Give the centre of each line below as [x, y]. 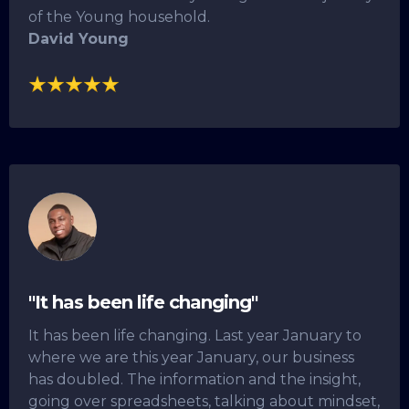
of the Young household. [119, 17]
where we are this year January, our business [191, 357]
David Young [79, 39]
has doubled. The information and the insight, [194, 379]
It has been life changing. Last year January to [195, 335]
